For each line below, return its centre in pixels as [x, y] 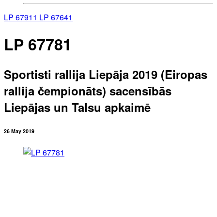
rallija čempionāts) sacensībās [88, 90]
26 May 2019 [19, 131]
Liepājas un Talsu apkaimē [77, 107]
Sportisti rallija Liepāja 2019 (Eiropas [106, 74]
